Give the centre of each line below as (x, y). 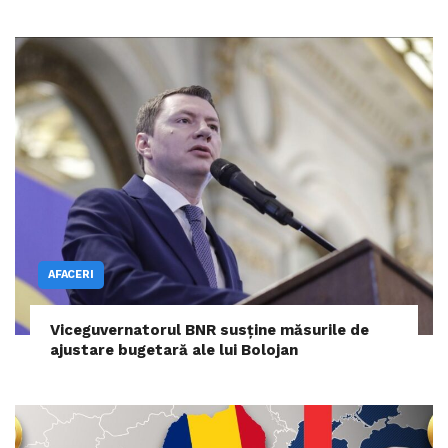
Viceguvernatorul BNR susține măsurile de (209, 330)
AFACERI (71, 275)
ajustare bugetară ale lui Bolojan (174, 350)
